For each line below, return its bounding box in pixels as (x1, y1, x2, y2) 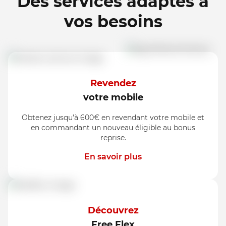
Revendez (90, 78, 136, 89)
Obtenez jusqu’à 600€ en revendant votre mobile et (22, 113, 204, 122)
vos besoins (64, 12, 162, 31)
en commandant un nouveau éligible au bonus (31, 123, 195, 132)
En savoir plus (84, 152, 142, 161)
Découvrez (87, 205, 139, 216)
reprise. (100, 133, 126, 142)
